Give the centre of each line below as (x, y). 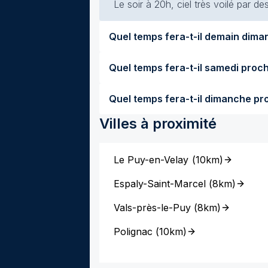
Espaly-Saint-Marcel (160, 184)
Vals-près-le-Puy (152, 208)
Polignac (133, 232)
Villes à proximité (158, 124)
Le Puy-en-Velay (151, 160)
